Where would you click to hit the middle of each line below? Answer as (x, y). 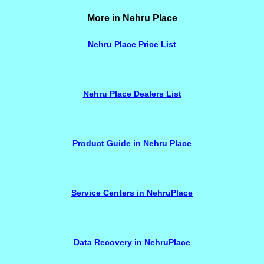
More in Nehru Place (132, 18)
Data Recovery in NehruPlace (132, 242)
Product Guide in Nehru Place (132, 143)
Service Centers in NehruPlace (132, 193)
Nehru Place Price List (132, 44)
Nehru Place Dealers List (132, 94)
